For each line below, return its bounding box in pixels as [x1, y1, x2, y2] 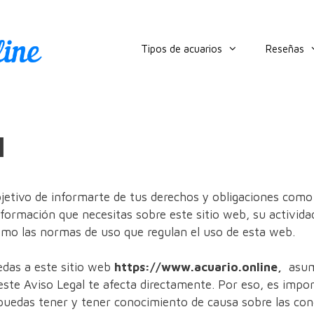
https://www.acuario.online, [114, 260, 282, 275]
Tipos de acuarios [141, 43, 222, 55]
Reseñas [266, 43, 304, 55]
